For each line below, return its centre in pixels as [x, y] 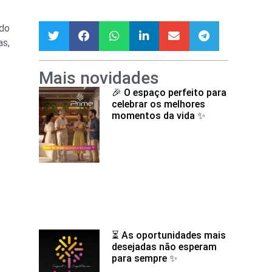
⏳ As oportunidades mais [169, 236]
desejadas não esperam [164, 247]
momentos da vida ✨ [158, 116]
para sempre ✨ [144, 259]
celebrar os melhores [158, 104]
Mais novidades [99, 78]
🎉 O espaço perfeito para [169, 93]
